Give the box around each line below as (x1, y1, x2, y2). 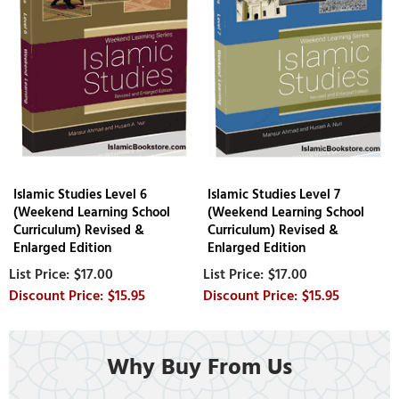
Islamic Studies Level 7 (208, 183, 341, 205)
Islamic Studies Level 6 (13, 183, 147, 205)
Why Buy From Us (107, 348, 292, 387)
